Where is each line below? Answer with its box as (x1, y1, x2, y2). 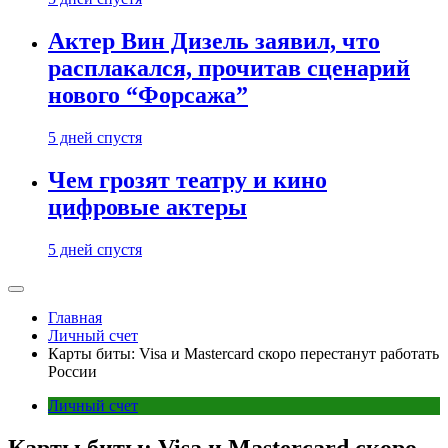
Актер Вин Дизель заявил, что (48, 28, 380, 55)
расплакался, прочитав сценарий (48, 55, 410, 82)
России (48, 362, 97, 380)
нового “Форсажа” (48, 82, 248, 109)
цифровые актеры (48, 193, 247, 220)
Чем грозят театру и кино (48, 166, 327, 193)
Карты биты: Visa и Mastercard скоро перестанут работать (48, 344, 439, 362)
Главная (48, 308, 102, 326)
